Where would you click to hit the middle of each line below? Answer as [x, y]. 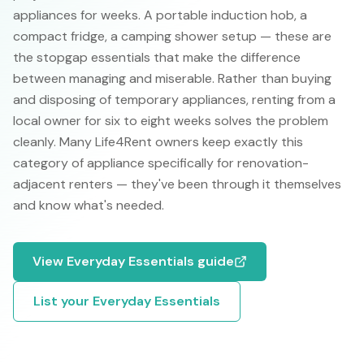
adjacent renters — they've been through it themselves [177, 184]
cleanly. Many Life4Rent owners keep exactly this [158, 142]
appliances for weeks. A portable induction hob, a [160, 15]
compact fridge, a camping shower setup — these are [172, 36]
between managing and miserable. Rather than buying [172, 78]
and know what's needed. [89, 205]
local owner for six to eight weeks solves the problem [171, 121]
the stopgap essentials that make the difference [157, 57]
